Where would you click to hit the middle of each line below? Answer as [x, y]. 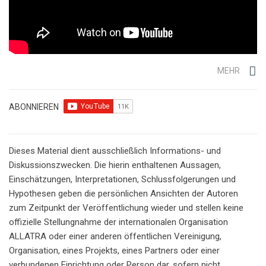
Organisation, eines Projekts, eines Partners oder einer [114, 251]
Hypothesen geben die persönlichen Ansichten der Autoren [123, 194]
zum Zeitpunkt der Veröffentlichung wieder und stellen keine [126, 208]
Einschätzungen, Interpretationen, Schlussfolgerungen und [122, 180]
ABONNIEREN [34, 107]
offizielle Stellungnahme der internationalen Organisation [118, 222]
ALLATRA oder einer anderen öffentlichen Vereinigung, [115, 237]
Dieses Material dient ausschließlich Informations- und [115, 151]
